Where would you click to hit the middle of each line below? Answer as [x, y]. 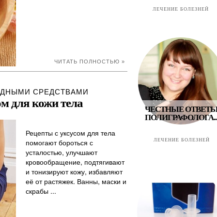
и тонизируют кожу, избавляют [74, 171]
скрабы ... [41, 191]
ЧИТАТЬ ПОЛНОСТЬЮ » [90, 62]
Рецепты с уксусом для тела [70, 133]
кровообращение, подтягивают [75, 162]
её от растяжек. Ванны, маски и [76, 181]
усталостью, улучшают [62, 152]
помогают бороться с [59, 142]
